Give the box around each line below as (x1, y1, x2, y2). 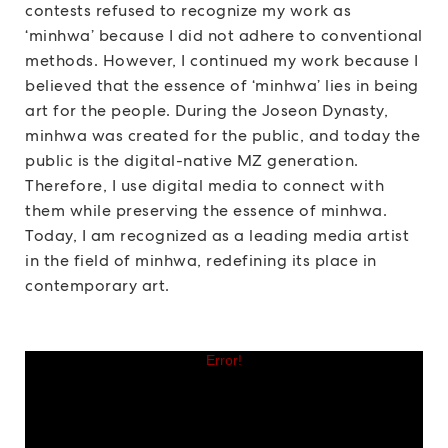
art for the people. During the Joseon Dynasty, (25, 99, 388, 121)
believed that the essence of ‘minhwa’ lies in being (25, 74, 419, 96)
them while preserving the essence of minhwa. (25, 199, 387, 221)
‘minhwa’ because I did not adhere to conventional (25, 24, 423, 46)
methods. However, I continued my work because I (25, 49, 419, 71)
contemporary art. (25, 274, 170, 296)
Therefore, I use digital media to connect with (25, 174, 384, 196)
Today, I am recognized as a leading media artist (25, 224, 409, 246)
